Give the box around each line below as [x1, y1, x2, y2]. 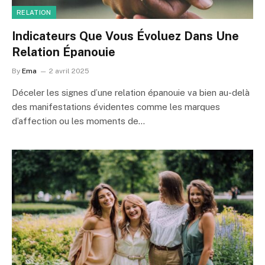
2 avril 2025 [49, 66, 89, 75]
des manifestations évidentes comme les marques [12, 101, 220, 112]
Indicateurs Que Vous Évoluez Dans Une [12, 28, 239, 43]
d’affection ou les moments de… [12, 115, 145, 126]
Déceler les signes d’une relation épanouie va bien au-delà [12, 87, 250, 98]
